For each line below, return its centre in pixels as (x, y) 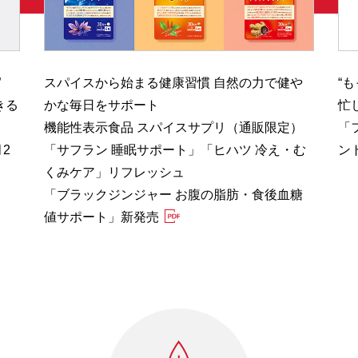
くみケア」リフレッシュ (114, 172)
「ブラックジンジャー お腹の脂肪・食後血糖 (173, 194)
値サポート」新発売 (101, 217)
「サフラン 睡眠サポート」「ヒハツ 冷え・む (175, 149)
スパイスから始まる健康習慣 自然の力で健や (173, 82)
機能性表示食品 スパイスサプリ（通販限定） (173, 127)
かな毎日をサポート (101, 105)
